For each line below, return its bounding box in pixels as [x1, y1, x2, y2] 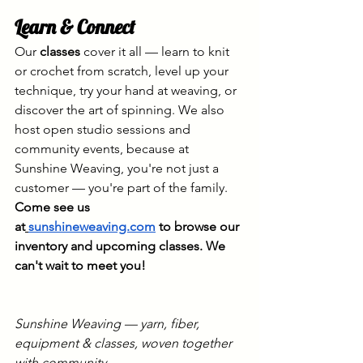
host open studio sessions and [15, 122, 194, 138]
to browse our [156, 219, 242, 235]
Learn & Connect [15, 15, 135, 40]
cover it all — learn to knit [80, 44, 233, 60]
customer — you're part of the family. [15, 180, 228, 196]
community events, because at [15, 141, 192, 157]
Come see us [15, 199, 93, 216]
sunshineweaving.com [28, 219, 156, 235]
